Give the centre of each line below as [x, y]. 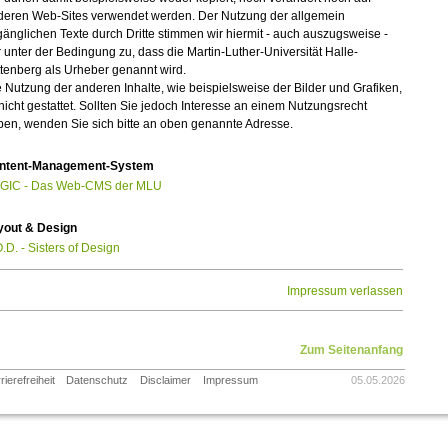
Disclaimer [166, 380]
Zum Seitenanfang [351, 350]
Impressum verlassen [344, 291]
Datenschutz [97, 380]
